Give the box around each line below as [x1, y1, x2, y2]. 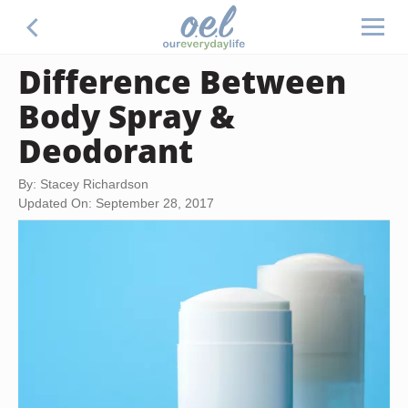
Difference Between [18, 59, 346, 103]
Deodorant [18, 128, 193, 172]
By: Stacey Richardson [18, 177, 148, 191]
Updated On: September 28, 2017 [18, 196, 214, 210]
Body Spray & [18, 94, 235, 138]
